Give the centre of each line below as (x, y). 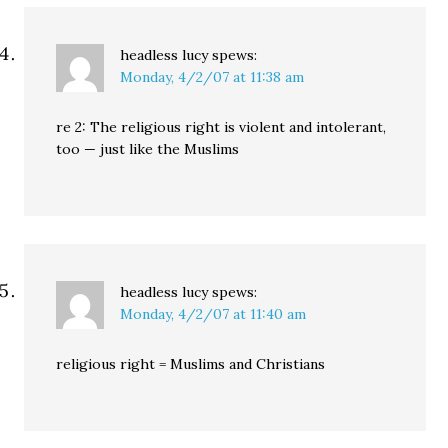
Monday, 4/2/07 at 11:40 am (213, 314)
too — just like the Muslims (148, 149)
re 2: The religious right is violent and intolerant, (221, 127)
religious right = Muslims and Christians (191, 364)
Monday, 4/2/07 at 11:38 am (212, 77)
